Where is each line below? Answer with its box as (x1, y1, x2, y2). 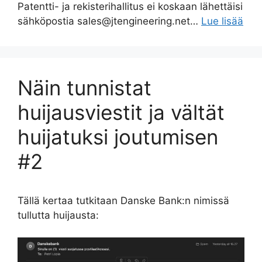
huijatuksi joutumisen (18, 124, 218, 149)
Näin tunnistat (18, 75, 151, 100)
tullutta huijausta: (18, 209, 99, 221)
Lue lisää (201, 15, 243, 27)
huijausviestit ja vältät (18, 99, 225, 125)
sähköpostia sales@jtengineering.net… (18, 15, 201, 27)
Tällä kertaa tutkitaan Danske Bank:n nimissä (18, 194, 229, 206)
